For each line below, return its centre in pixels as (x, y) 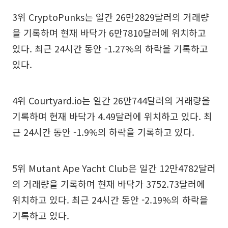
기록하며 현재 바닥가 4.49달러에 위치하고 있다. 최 (112, 116)
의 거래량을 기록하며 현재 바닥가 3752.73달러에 (109, 184)
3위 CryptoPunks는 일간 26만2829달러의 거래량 (111, 17)
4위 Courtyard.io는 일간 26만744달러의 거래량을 (111, 100)
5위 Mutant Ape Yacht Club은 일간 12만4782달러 (114, 168)
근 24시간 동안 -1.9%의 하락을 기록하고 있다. (103, 132)
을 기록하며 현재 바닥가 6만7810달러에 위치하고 (109, 33)
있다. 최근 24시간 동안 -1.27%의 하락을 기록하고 (110, 48)
